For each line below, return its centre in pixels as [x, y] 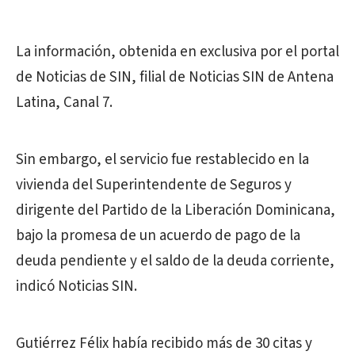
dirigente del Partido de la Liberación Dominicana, [176, 210]
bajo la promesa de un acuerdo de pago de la [158, 236]
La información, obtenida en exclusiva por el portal [177, 52]
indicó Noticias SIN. [76, 286]
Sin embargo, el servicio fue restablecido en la [162, 160]
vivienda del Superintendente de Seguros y [154, 185]
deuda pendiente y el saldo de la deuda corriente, [175, 261]
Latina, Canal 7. [64, 103]
